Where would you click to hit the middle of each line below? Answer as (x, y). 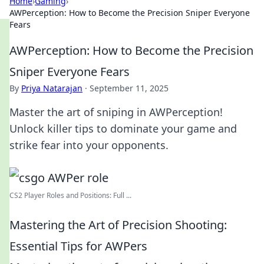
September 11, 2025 (129, 88)
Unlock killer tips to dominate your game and (123, 128)
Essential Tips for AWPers (78, 246)
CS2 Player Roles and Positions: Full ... (70, 195)
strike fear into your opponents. (89, 145)
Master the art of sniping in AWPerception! (116, 112)
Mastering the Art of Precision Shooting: (118, 225)
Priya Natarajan (52, 88)
